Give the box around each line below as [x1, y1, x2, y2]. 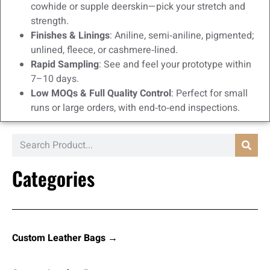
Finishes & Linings [31, 28, 110, 43]
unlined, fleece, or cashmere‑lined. [31, 43, 178, 58]
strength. [31, 14, 69, 29]
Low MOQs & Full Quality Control [31, 86, 171, 101]
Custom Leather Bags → [12, 231, 118, 246]
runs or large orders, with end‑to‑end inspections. [31, 101, 240, 116]
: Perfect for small [171, 86, 248, 101]
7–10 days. [31, 72, 79, 87]
